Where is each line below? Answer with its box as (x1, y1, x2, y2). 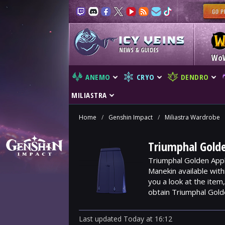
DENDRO (180, 72, 209, 82)
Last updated (79, 214, 124, 223)
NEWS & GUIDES (119, 46, 159, 54)
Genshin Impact (108, 113, 153, 122)
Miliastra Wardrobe (165, 113, 220, 122)
